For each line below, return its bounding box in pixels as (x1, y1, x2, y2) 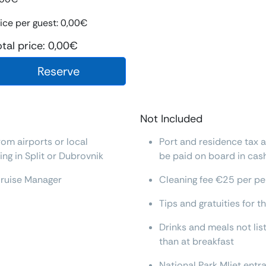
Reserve (37, 64, 80, 80)
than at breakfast (159, 235, 234, 248)
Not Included (140, 112, 202, 126)
